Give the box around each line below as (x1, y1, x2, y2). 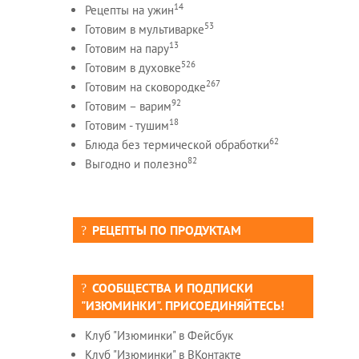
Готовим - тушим (84, 117, 169, 133)
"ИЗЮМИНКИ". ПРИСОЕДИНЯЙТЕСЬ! (80, 296, 284, 313)
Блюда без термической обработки (84, 136, 269, 152)
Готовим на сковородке (84, 79, 206, 95)
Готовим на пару (84, 40, 169, 56)
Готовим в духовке (84, 59, 181, 75)
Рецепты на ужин (84, 2, 174, 18)
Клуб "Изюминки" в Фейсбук (84, 327, 233, 343)
